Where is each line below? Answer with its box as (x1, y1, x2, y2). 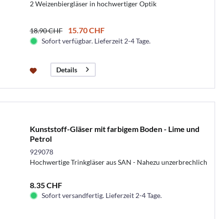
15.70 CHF (67, 25, 105, 35)
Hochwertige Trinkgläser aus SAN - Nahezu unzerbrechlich (29, 157, 207, 166)
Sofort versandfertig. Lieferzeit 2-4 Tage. (41, 191, 162, 199)
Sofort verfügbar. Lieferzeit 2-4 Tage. (41, 36, 151, 45)
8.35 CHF (29, 180, 62, 190)
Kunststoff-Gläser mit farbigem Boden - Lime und (29, 124, 199, 133)
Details (56, 65, 77, 74)
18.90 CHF (29, 26, 63, 35)
